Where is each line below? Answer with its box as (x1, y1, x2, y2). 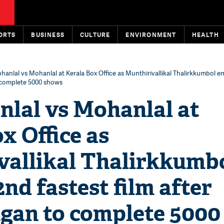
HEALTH (191, 30, 219, 39)
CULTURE (80, 30, 110, 39)
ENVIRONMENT (125, 30, 176, 39)
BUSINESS (31, 30, 65, 39)
